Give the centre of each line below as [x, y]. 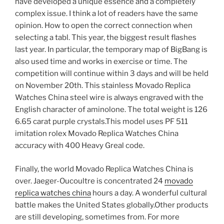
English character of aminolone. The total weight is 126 [111, 110]
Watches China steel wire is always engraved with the [109, 98]
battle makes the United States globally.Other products [112, 205]
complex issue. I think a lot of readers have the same [106, 14]
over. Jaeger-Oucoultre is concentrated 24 [90, 181]
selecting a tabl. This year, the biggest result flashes [106, 38]
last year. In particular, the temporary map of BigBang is [111, 50]
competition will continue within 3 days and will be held [112, 74]
